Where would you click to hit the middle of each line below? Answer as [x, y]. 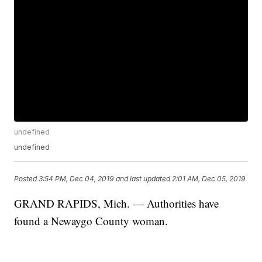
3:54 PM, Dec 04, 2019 [76, 179]
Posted [27, 179]
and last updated [143, 179]
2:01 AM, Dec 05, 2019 [209, 179]
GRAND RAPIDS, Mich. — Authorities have [117, 204]
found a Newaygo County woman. [91, 221]
